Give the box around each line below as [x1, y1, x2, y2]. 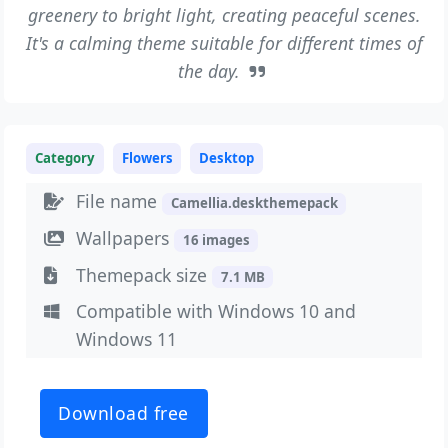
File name [76, 189, 163, 214]
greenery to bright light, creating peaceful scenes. [27, 2, 421, 27]
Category [35, 149, 96, 168]
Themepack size [76, 262, 213, 287]
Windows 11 [76, 327, 178, 352]
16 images [182, 230, 250, 249]
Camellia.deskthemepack [170, 194, 338, 213]
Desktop [198, 149, 254, 168]
